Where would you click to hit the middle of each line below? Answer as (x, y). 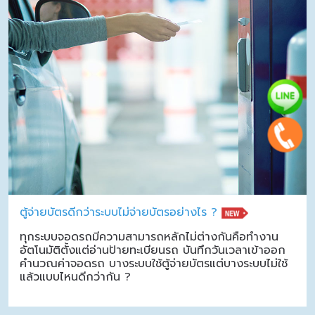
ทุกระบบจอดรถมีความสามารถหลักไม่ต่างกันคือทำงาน (149, 237)
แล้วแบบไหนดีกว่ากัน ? (75, 277)
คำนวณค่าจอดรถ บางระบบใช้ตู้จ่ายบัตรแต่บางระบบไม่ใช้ (154, 264)
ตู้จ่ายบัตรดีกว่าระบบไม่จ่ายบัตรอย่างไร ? (118, 213)
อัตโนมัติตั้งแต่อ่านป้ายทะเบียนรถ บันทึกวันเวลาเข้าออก (153, 251)
